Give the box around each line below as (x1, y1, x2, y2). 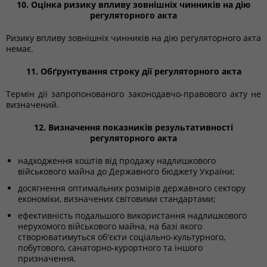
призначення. (18, 253, 76, 264)
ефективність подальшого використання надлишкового (18, 210, 247, 221)
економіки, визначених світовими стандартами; (18, 193, 216, 204)
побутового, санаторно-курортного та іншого (18, 242, 203, 253)
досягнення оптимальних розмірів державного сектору (18, 182, 246, 194)
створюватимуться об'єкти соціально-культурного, (18, 231, 225, 243)
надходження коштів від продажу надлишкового (18, 155, 216, 166)
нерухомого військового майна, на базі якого (18, 221, 202, 232)
